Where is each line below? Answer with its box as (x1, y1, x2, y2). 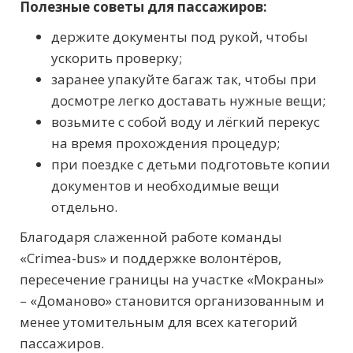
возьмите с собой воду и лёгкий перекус (51, 113, 320, 132)
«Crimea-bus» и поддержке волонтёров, (20, 249, 281, 268)
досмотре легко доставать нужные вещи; (51, 91, 325, 110)
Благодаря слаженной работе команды (20, 228, 282, 247)
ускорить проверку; (51, 49, 182, 68)
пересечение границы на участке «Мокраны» (20, 270, 324, 289)
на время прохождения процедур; (51, 134, 280, 153)
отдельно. (51, 198, 117, 217)
